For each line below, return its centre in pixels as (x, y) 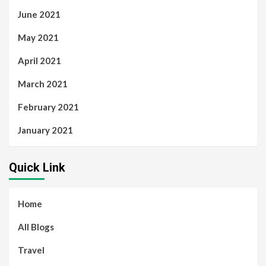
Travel (31, 250)
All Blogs (36, 227)
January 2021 (45, 130)
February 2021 (48, 107)
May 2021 (38, 38)
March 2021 (43, 84)
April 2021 (39, 61)
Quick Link (37, 168)
